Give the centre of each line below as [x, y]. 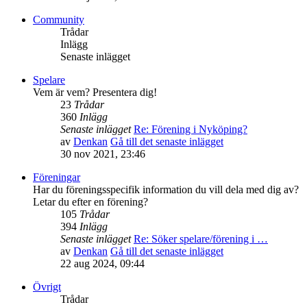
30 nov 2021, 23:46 [103, 154]
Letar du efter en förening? [90, 202]
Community [59, 20]
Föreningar [57, 177]
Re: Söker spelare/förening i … [201, 239]
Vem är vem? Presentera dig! [95, 93]
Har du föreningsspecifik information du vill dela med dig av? [166, 190]
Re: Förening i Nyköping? [191, 130]
